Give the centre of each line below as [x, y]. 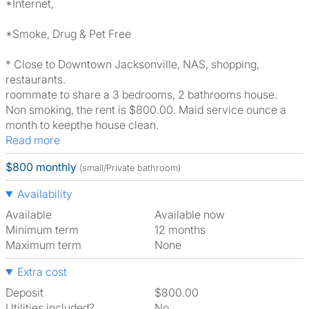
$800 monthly [41, 167]
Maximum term [43, 245]
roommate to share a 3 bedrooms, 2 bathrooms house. [141, 94]
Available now [193, 215]
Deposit [24, 292]
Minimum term [42, 230]
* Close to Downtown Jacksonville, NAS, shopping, [132, 64]
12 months [182, 230]
